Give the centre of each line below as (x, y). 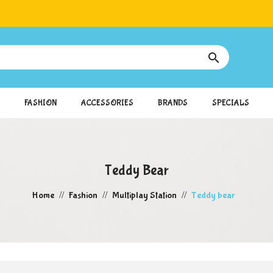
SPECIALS (231, 103)
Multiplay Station (144, 195)
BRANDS (173, 103)
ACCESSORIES (107, 103)
